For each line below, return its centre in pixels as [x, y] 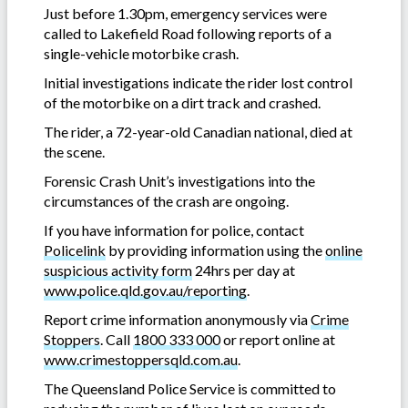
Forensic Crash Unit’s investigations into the [179, 180]
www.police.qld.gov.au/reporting [145, 290]
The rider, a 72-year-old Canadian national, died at [198, 131]
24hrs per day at [244, 270]
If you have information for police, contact [174, 229]
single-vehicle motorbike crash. [141, 53]
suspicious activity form [118, 270]
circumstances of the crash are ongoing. [166, 200]
